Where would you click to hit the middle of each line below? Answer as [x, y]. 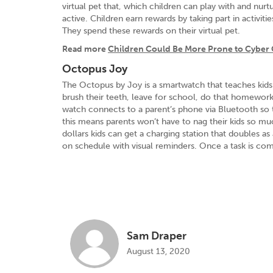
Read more [85, 49]
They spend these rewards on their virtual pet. [151, 30]
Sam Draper [157, 236]
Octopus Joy [95, 69]
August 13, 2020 [159, 251]
